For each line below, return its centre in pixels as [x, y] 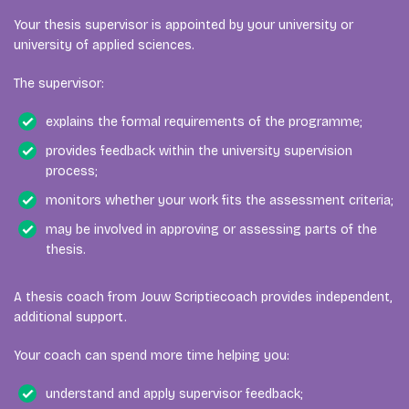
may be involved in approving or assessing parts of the [211, 229]
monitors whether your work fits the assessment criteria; [220, 200]
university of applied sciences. [104, 45]
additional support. [70, 317]
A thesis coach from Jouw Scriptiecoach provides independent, [203, 297]
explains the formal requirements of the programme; [204, 121]
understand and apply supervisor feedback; [174, 393]
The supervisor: [59, 83]
